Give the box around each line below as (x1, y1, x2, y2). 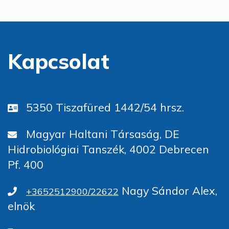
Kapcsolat (8, 48, 109, 74)
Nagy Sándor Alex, (119, 184, 217, 198)
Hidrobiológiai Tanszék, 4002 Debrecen (8, 142, 209, 156)
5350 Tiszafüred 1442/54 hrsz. (26, 100, 184, 114)
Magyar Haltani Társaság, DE (26, 126, 179, 141)
